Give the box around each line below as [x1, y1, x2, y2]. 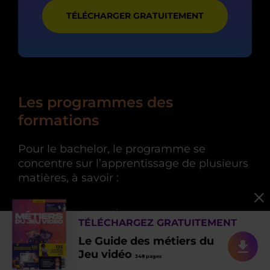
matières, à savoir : [18, 171, 119, 185]
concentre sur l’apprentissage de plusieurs [18, 157, 248, 171]
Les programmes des [18, 93, 173, 111]
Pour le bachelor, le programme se [18, 142, 206, 156]
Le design [30, 227, 83, 241]
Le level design [30, 248, 111, 262]
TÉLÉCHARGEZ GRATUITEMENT [78, 217, 237, 228]
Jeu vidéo [78, 247, 135, 261]
